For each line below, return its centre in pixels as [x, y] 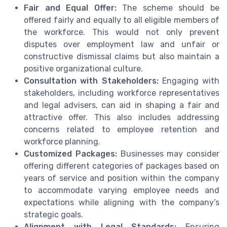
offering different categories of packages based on [122, 166]
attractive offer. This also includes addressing [122, 117]
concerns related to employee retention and [122, 129]
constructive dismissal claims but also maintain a [122, 56]
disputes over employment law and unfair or [122, 44]
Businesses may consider [168, 154]
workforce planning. [62, 141]
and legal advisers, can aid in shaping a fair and [122, 105]
